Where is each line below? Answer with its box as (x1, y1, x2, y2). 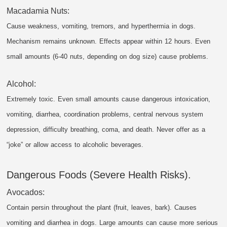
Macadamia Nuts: (7, 7, 70, 16)
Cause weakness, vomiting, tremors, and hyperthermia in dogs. (7, 22, 196, 30)
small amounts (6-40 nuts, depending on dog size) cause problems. (7, 53, 209, 61)
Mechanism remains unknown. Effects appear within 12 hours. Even (7, 37, 211, 46)
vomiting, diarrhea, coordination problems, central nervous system (7, 110, 204, 119)
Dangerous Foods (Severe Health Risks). (7, 169, 192, 181)
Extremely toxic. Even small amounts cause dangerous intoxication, (7, 95, 211, 103)
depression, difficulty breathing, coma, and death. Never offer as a (7, 126, 206, 134)
